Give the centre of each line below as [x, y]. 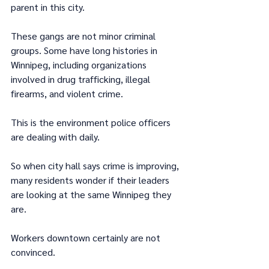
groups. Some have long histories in [85, 50]
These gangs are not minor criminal [84, 35]
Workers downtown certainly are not [87, 237]
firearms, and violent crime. [67, 93]
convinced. [33, 252]
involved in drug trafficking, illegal [82, 79]
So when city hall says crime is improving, [96, 165]
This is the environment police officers [92, 122]
